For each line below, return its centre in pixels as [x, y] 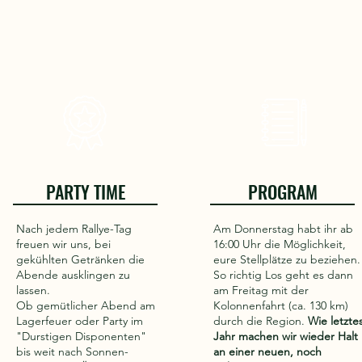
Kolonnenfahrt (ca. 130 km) [281, 305]
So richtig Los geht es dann [283, 275]
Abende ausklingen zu [73, 275]
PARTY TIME [85, 192]
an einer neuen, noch [267, 351]
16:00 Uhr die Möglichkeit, [280, 244]
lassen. [33, 290]
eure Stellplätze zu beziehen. [287, 259]
